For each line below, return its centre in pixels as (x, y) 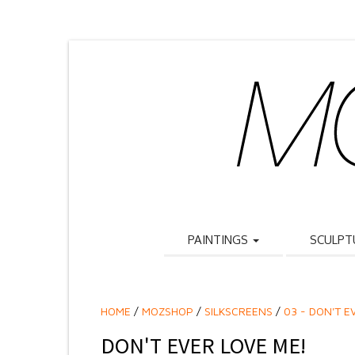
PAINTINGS (219, 240)
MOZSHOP (168, 311)
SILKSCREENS (239, 311)
